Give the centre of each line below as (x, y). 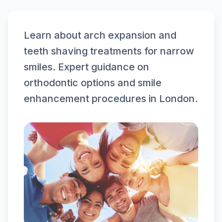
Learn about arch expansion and (100, 35)
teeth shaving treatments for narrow (109, 51)
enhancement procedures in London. (111, 99)
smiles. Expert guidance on (86, 67)
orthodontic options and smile (93, 83)
